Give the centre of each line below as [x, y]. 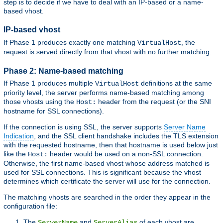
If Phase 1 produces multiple [49, 83]
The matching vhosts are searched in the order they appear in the [107, 197]
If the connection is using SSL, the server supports [84, 127]
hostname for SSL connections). [54, 111]
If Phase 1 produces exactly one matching [70, 42]
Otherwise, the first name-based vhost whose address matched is [107, 163]
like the [16, 154]
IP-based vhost [32, 30]
